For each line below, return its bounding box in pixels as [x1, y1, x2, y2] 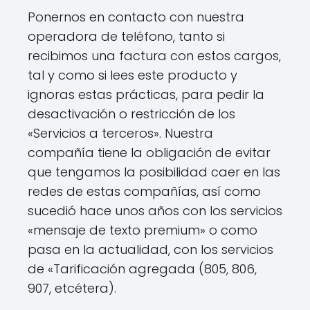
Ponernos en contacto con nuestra [28, 8, 244, 26]
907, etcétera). [28, 280, 116, 297]
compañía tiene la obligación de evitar [28, 144, 271, 161]
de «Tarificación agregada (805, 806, [28, 260, 257, 277]
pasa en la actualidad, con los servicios [28, 241, 273, 258]
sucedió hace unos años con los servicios [28, 202, 282, 219]
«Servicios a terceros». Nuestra [28, 125, 213, 142]
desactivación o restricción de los [28, 105, 235, 122]
